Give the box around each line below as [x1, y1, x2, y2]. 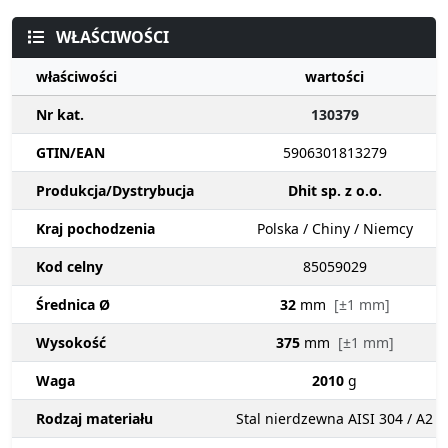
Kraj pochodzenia [36, 219, 155, 239]
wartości [305, 67, 364, 87]
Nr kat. [36, 105, 84, 125]
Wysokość [36, 333, 106, 353]
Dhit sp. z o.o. [287, 181, 382, 201]
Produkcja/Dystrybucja [36, 181, 194, 201]
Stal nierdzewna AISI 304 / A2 [236, 409, 433, 429]
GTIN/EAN [36, 143, 105, 163]
